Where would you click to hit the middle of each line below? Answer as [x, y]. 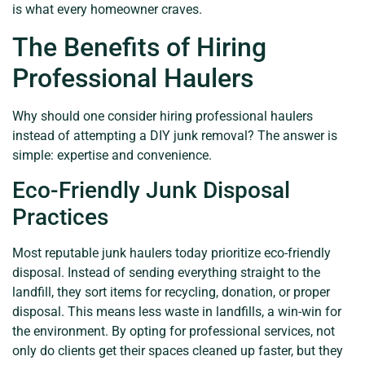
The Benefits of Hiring [139, 47]
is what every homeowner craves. [107, 10]
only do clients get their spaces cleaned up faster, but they [178, 351]
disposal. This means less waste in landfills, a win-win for [177, 312]
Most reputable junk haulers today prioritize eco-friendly [172, 253]
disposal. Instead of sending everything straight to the [166, 273]
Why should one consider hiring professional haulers [163, 116]
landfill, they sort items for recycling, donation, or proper [171, 292]
